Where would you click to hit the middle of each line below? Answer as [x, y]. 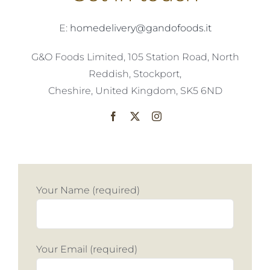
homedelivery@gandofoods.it [140, 28]
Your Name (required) [88, 190]
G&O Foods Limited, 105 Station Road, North [135, 57]
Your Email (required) [87, 250]
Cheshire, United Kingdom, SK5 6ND [135, 91]
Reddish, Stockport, [135, 74]
